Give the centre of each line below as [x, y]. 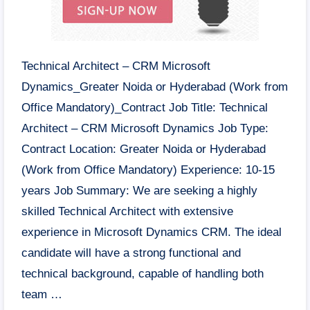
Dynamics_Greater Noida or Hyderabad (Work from [155, 87]
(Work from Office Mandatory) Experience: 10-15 [148, 170]
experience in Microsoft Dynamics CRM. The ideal [152, 232]
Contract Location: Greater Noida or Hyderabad [144, 149]
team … [42, 295]
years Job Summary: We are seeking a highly [139, 191]
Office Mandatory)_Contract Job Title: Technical [145, 108]
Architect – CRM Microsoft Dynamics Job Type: [145, 129]
